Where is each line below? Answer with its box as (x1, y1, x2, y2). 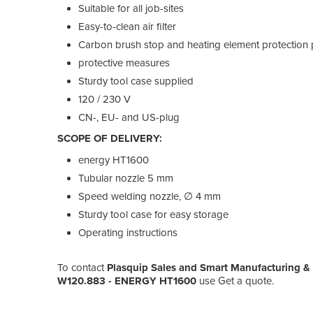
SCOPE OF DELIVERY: (57, 131, 162, 145)
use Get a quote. (196, 274, 274, 287)
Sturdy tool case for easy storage (78, 208, 228, 221)
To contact (57, 261, 107, 274)
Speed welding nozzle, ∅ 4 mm (78, 189, 221, 203)
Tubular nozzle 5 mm (78, 171, 173, 184)
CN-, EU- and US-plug (78, 110, 180, 124)
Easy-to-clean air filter (78, 20, 176, 33)
